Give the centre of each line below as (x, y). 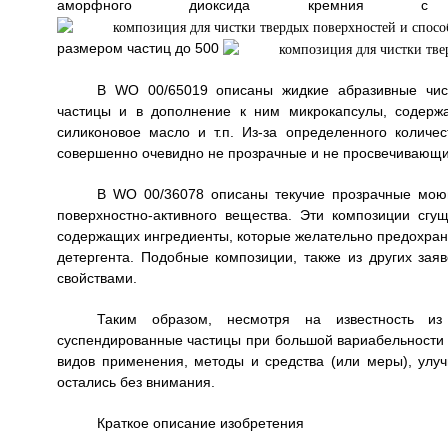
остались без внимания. (135, 382)
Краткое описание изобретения (200, 423)
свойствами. (96, 278)
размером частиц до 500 (139, 48)
